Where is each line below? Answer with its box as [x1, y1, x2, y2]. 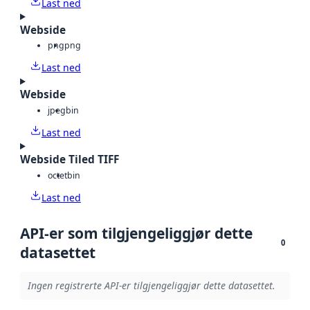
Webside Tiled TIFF [20, 152, 119, 167]
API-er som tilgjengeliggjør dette [20, 223, 253, 243]
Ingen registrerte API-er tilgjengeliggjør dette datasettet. [27, 279, 275, 293]
